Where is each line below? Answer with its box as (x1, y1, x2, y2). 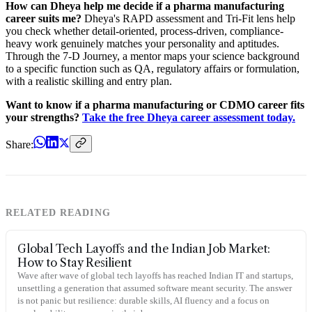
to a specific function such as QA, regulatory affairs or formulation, (6, 62, 299, 75)
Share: (6, 138, 33, 150)
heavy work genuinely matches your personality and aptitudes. (6, 37, 279, 49)
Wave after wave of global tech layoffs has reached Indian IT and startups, (17, 270, 293, 281)
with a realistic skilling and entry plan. (6, 75, 172, 87)
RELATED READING (6, 207, 111, 218)
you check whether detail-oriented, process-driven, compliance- (6, 24, 283, 37)
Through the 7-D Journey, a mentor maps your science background (6, 49, 299, 62)
